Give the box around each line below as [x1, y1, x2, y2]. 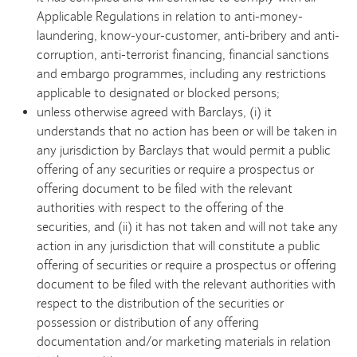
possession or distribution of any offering [37, 315, 260, 331]
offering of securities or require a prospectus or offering [37, 257, 337, 273]
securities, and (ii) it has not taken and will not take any [37, 219, 339, 235]
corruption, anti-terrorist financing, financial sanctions [37, 47, 330, 63]
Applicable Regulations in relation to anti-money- [37, 9, 304, 25]
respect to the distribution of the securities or [37, 296, 284, 312]
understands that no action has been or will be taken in [37, 124, 338, 139]
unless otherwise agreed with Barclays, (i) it [37, 104, 273, 120]
